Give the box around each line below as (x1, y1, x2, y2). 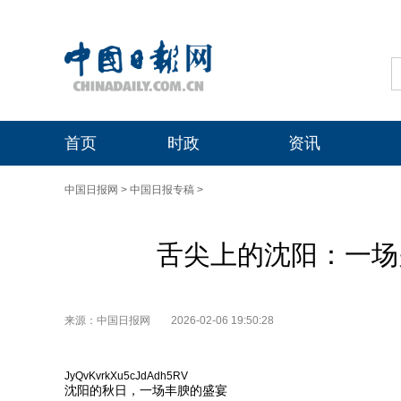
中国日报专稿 (130, 183, 194, 196)
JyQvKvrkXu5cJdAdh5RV (64, 370, 188, 382)
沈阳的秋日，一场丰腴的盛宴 (64, 383, 227, 397)
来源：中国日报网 (64, 314, 153, 327)
